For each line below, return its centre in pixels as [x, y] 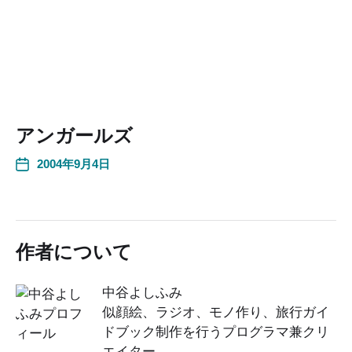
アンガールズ [74, 135]
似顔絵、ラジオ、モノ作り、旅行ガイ [216, 312]
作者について [74, 251]
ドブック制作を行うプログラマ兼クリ [216, 332]
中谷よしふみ [142, 292]
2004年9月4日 [73, 163]
